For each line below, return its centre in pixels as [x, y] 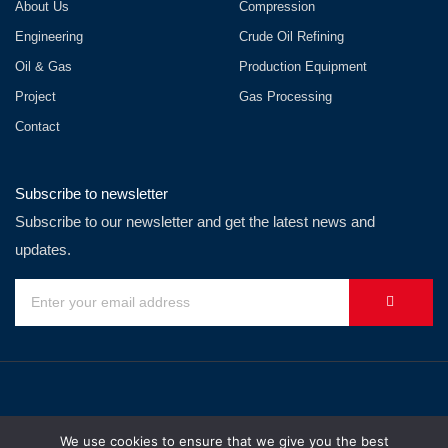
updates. [43, 249]
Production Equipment [303, 66]
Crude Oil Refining [291, 36]
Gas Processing [285, 96]
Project [35, 96]
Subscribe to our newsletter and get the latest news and [195, 221]
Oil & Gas [43, 66]
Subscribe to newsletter [91, 193]
